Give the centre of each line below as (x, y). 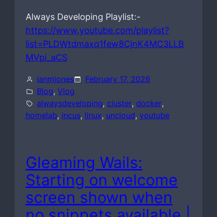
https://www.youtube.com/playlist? (97, 31)
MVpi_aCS (46, 58)
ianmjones (55, 79)
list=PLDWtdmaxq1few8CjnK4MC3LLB (105, 44)
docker (149, 103)
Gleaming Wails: (84, 163)
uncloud (120, 116)
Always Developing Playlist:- (83, 17)
